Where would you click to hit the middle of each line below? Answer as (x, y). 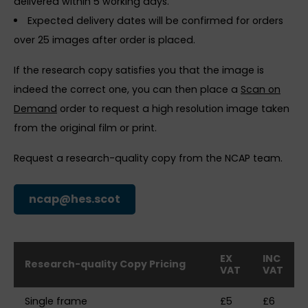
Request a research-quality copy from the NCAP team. (148, 158)
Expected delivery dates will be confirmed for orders (156, 20)
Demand (35, 108)
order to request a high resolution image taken (173, 108)
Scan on (261, 89)
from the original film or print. (85, 128)
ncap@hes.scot (75, 199)
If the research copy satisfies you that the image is (139, 70)
